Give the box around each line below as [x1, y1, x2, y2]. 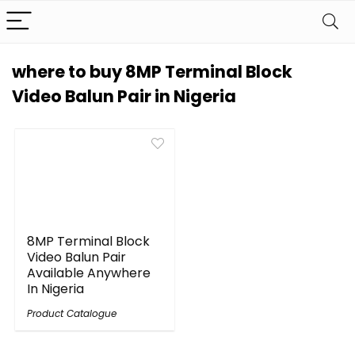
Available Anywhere [27, 264, 151, 282]
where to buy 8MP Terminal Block [12, 60, 292, 83]
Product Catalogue [27, 307, 117, 320]
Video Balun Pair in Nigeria [12, 85, 236, 108]
